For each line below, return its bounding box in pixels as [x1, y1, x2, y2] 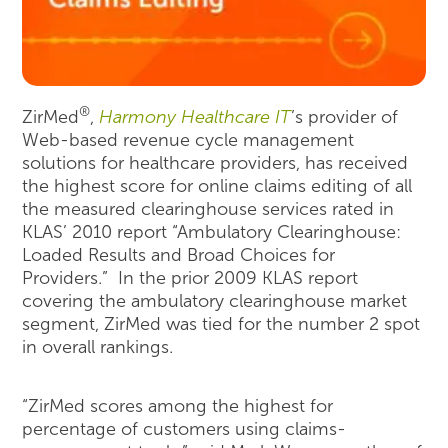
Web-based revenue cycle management [22, 130, 355, 151]
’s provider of [291, 107, 399, 128]
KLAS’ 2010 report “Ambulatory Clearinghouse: [22, 222, 402, 243]
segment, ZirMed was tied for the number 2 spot [22, 314, 421, 335]
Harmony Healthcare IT [99, 107, 292, 128]
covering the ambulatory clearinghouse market [22, 291, 408, 312]
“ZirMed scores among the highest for [22, 396, 334, 417]
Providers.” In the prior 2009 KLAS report [22, 268, 359, 289]
